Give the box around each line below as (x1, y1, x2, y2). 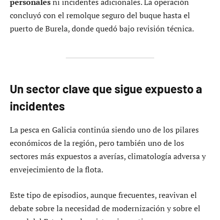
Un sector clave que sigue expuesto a (10, 82, 202, 96)
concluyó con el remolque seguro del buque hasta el (10, 10, 190, 21)
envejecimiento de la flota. (10, 164, 103, 175)
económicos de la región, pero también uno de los (10, 137, 184, 149)
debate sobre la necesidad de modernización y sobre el (10, 202, 200, 214)
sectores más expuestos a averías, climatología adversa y (10, 151, 206, 162)
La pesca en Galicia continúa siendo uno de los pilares (10, 124, 199, 136)
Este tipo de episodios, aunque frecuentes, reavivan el (10, 189, 197, 200)
